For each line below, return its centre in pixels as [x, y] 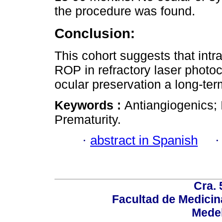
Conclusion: [95, 33]
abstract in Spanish [144, 140]
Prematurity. [88, 119]
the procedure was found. [125, 11]
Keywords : [89, 105]
